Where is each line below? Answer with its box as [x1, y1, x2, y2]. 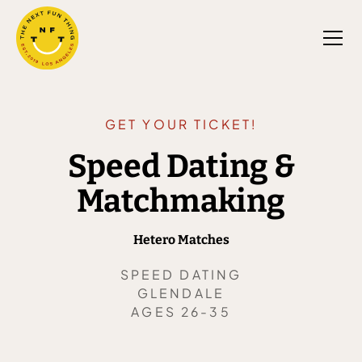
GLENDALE [137, 284, 225, 301]
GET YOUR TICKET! [104, 116, 258, 132]
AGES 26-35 [131, 303, 231, 319]
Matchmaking [77, 182, 285, 221]
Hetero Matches [133, 232, 229, 248]
